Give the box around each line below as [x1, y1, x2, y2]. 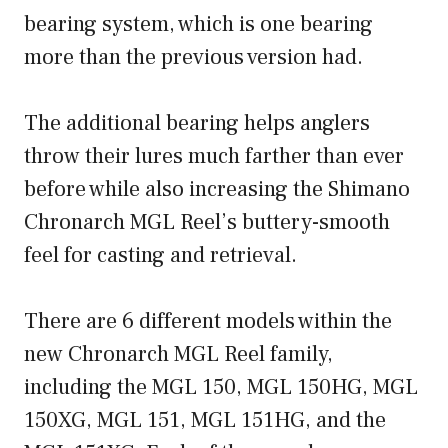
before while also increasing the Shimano [24, 175, 410, 204]
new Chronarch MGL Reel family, [24, 340, 333, 369]
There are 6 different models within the [24, 307, 392, 336]
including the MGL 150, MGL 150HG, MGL [24, 373, 418, 402]
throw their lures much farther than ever [24, 142, 404, 171]
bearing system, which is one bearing [24, 10, 373, 39]
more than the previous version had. [24, 43, 368, 72]
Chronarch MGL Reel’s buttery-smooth [24, 208, 390, 237]
